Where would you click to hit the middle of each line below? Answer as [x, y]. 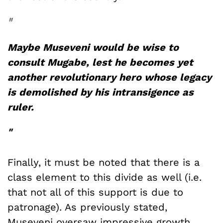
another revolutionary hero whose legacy [110, 77]
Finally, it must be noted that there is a [104, 163]
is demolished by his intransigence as [101, 92]
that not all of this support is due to [95, 192]
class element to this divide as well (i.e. [105, 177]
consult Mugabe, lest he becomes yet [100, 62]
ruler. [21, 107]
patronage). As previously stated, [87, 207]
